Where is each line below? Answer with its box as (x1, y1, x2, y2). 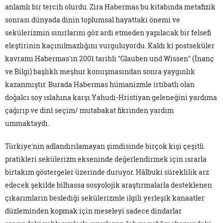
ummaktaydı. (5, 118, 49, 128)
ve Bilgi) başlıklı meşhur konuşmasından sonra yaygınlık (5, 67, 195, 77)
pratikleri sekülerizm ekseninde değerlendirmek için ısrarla (5, 154, 207, 164)
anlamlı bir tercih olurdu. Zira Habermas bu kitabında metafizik (5, 2, 216, 12)
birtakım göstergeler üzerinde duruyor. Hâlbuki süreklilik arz (5, 167, 209, 177)
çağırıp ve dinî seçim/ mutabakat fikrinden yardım (5, 106, 174, 115)
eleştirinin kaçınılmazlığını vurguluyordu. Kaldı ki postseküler (5, 41, 215, 51)
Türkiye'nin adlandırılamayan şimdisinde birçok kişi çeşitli (5, 141, 204, 151)
